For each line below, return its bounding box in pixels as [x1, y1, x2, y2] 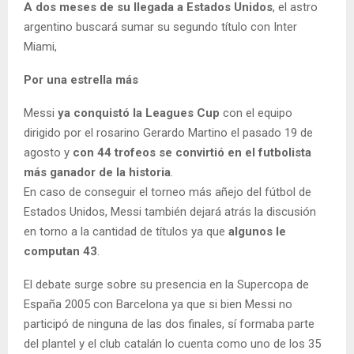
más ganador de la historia [24, 165, 171, 180]
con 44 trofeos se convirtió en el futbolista [73, 145, 311, 160]
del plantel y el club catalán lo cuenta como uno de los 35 [24, 337, 321, 352]
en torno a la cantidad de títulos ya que [24, 224, 228, 239]
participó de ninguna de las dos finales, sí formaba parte [24, 317, 314, 332]
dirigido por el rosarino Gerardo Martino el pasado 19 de [24, 126, 313, 141]
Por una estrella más [24, 73, 138, 88]
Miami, [24, 40, 57, 55]
